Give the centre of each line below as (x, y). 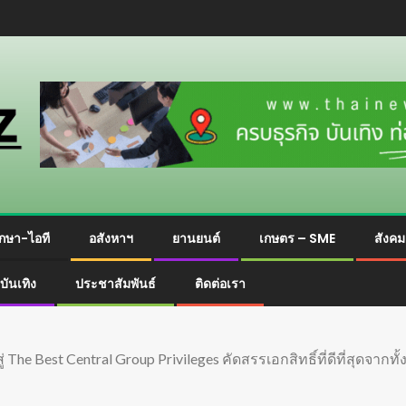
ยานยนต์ (196, 238)
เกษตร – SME (297, 238)
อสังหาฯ (111, 238)
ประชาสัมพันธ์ (116, 284)
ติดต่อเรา (220, 284)
